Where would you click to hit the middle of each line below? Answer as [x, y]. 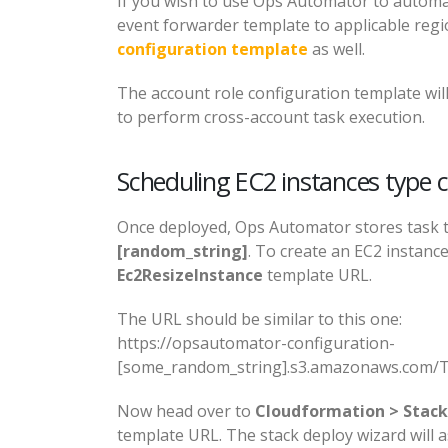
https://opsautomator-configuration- [256, 343]
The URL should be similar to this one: [259, 319]
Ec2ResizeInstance [190, 275]
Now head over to [186, 411]
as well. [336, 49]
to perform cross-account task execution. [271, 117]
